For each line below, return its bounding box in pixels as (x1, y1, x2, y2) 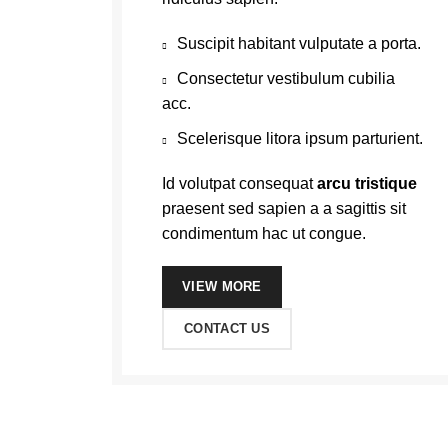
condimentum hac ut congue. (162, 225, 366, 242)
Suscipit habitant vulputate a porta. (177, 35, 421, 52)
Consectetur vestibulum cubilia (177, 70, 395, 87)
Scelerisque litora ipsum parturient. (177, 130, 423, 147)
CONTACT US (184, 321, 270, 336)
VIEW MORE (182, 279, 262, 294)
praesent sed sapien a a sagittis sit (162, 200, 406, 217)
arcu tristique (317, 175, 417, 192)
